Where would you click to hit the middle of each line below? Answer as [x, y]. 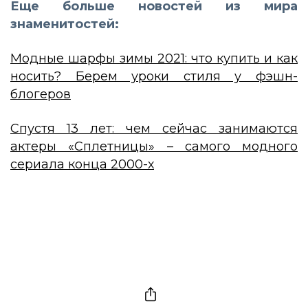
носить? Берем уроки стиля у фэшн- [154, 76]
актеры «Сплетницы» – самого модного [154, 146]
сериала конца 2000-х [82, 164]
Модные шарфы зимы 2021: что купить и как [154, 58]
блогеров [41, 94]
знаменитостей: [65, 24]
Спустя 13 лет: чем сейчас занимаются [154, 128]
